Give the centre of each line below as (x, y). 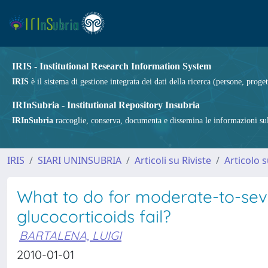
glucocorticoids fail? (94, 216)
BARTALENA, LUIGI (70, 235)
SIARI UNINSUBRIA (80, 160)
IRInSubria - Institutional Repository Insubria (106, 105)
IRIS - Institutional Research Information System (112, 66)
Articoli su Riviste (173, 160)
